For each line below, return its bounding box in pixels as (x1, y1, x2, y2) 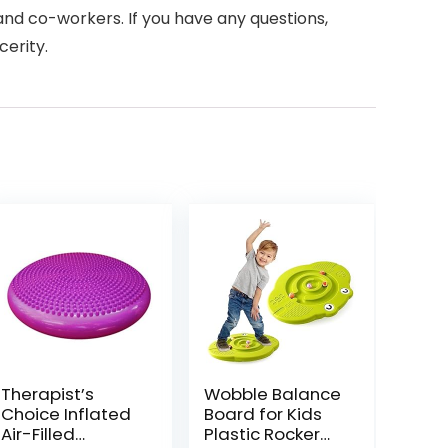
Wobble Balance (203, 382, 341, 406)
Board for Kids (203, 402, 322, 426)
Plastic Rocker (203, 422, 320, 446)
